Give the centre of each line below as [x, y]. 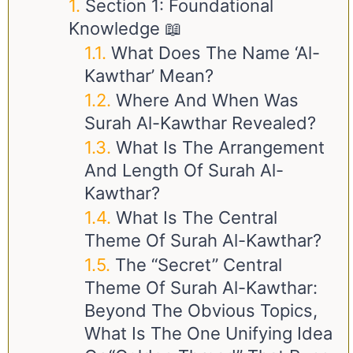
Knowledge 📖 [125, 28]
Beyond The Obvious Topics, [201, 310]
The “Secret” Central [199, 265]
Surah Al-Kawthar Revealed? [200, 123]
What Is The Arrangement [220, 147]
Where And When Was [207, 100]
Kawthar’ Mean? [149, 76]
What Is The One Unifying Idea [208, 333]
